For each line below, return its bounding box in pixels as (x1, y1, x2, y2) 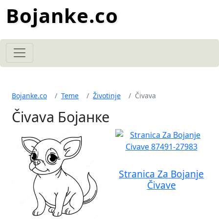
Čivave (147, 178, 176, 192)
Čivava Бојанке (12, 107, 109, 126)
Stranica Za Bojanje (119, 167, 204, 180)
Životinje (93, 91, 121, 100)
